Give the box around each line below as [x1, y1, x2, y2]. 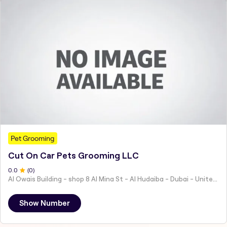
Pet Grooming [11, 134, 55, 143]
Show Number [19, 199, 70, 208]
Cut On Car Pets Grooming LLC [8, 151, 139, 161]
